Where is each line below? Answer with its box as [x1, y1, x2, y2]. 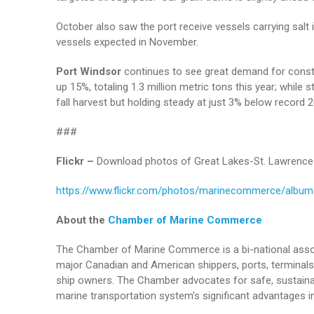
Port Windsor [55, 65, 124, 78]
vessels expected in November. [55, 36, 198, 48]
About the [55, 214, 108, 226]
